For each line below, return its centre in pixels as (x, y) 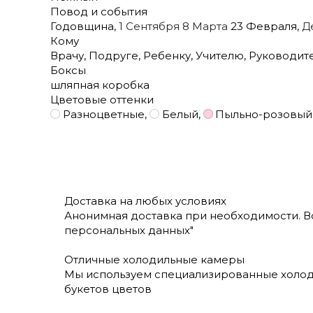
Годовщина (82, 26)
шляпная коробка (100, 85)
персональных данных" (129, 230)
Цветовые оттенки (102, 99)
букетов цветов (108, 289)
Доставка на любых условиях (145, 201)
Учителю (218, 55)
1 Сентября (149, 26)
